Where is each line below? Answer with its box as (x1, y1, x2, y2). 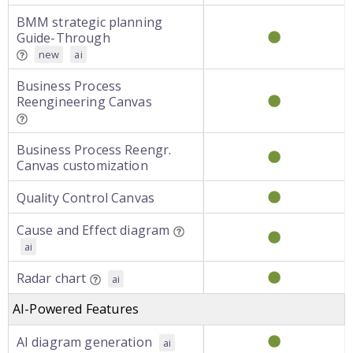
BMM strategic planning (16, 13, 163, 31)
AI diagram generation (16, 333, 152, 351)
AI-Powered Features (13, 300, 139, 318)
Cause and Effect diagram (16, 221, 170, 239)
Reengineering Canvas (16, 93, 152, 110)
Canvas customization (16, 157, 148, 174)
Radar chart (16, 269, 87, 287)
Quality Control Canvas (16, 189, 155, 206)
